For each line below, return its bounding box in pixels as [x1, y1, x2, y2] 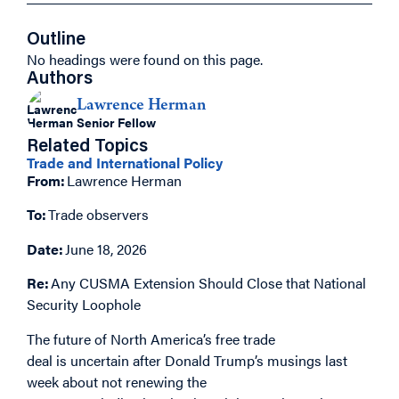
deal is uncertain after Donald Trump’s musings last [27, 349, 347, 370]
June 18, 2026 [63, 238, 149, 259]
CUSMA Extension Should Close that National [79, 273, 366, 294]
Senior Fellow [77, 113, 156, 131]
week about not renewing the [27, 370, 207, 392]
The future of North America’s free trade [27, 328, 275, 349]
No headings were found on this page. [27, 49, 263, 69]
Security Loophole [27, 294, 141, 315]
